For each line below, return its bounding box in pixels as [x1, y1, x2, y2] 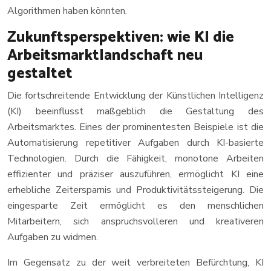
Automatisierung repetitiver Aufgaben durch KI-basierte [7, 136, 264, 149]
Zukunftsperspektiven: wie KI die [7, 25, 234, 50]
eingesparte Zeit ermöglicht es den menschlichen [7, 199, 264, 212]
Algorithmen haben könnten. [7, 4, 127, 18]
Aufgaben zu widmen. [7, 230, 98, 244]
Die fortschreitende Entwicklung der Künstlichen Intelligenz [7, 89, 264, 102]
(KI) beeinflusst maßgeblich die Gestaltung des [7, 105, 264, 118]
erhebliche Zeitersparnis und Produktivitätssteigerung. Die [7, 183, 264, 197]
